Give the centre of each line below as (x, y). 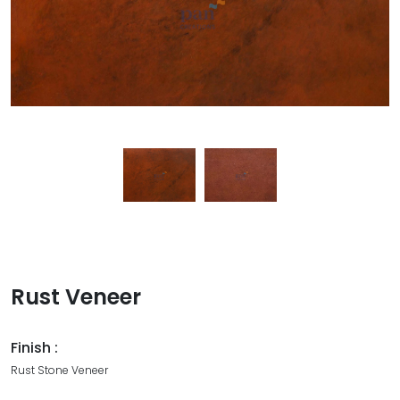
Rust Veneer (76, 297)
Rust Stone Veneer (59, 371)
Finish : (34, 348)
